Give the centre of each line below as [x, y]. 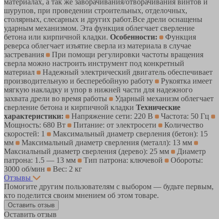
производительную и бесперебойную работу [79, 81]
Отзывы [17, 177]
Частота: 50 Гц [185, 116]
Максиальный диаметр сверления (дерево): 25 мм [88, 151]
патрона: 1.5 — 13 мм [41, 160]
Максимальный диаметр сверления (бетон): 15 [129, 133]
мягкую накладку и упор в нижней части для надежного [98, 89]
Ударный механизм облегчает [163, 98]
